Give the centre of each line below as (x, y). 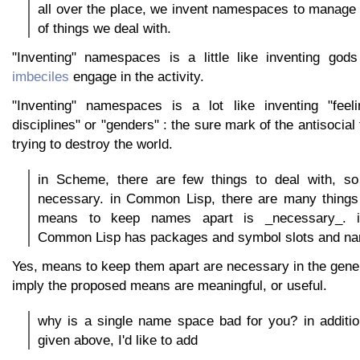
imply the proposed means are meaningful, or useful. (170, 286)
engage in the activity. (137, 77)
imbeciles (41, 77)
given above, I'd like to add (118, 340)
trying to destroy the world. (92, 144)
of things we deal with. (104, 29)
